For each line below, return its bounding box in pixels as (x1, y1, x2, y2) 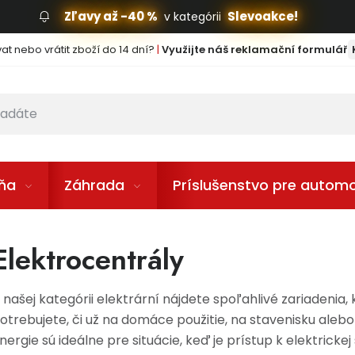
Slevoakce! (227, 8, 298, 25)
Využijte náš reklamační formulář (162, 42, 348, 57)
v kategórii (160, 9, 224, 25)
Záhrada (64, 175, 124, 195)
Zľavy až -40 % (63, 8, 158, 25)
